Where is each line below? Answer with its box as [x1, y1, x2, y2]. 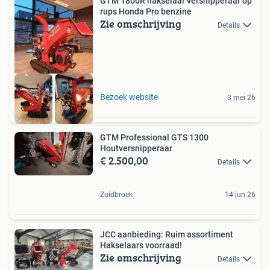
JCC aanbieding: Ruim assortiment [100, 229, 233, 239]
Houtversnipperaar [100, 143, 172, 153]
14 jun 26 [225, 190, 256, 199]
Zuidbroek [100, 190, 133, 199]
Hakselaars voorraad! [100, 240, 182, 250]
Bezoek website [100, 92, 158, 102]
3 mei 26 [227, 93, 256, 102]
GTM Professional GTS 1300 [100, 132, 209, 142]
